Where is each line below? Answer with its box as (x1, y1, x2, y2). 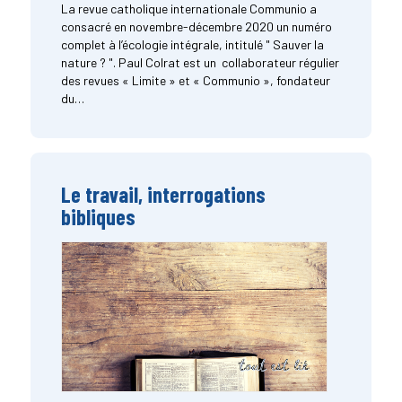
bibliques (60, 203, 135, 230)
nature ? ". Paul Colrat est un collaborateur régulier (60, 54, 339, 70)
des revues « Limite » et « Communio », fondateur (60, 72, 330, 88)
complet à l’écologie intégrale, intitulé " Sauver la (60, 36, 324, 52)
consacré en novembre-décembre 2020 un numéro (60, 18, 332, 34)
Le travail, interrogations (60, 180, 266, 207)
